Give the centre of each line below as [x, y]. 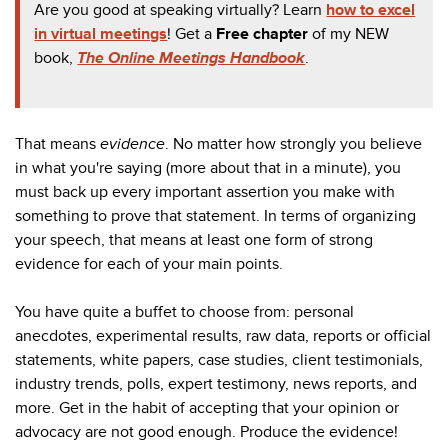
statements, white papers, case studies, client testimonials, [219, 360]
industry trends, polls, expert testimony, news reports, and [216, 384]
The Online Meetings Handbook [191, 57]
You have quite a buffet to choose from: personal [184, 312]
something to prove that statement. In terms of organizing [215, 216]
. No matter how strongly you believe [293, 144]
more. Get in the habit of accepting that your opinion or [207, 408]
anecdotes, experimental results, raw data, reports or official [223, 336]
